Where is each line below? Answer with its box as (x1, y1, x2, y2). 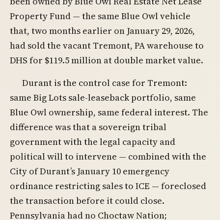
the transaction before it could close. (10, 194, 165, 207)
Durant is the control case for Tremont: (22, 76, 188, 89)
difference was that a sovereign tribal (10, 120, 166, 133)
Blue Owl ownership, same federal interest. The (10, 106, 208, 118)
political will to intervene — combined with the (10, 150, 206, 163)
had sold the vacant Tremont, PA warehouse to (10, 39, 204, 52)
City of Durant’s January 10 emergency (10, 165, 169, 177)
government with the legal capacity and (10, 135, 175, 148)
